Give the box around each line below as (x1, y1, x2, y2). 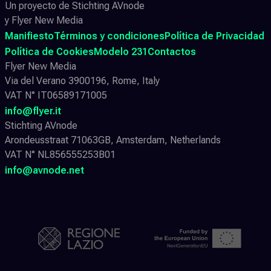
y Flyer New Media (5, 14, 83, 26)
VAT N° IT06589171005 (5, 89, 107, 101)
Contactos (148, 45, 196, 57)
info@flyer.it (5, 105, 61, 117)
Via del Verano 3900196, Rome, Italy (5, 74, 160, 87)
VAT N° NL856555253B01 (5, 148, 116, 160)
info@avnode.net (5, 164, 84, 176)
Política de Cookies (5, 45, 94, 57)
